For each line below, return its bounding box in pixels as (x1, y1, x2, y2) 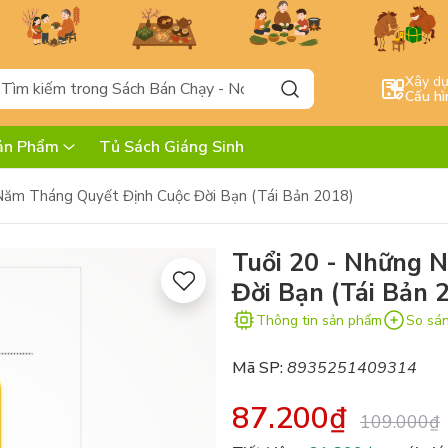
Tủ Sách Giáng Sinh (99, 136, 244, 159)
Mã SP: (232, 357, 283, 380)
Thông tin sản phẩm (256, 310, 382, 330)
